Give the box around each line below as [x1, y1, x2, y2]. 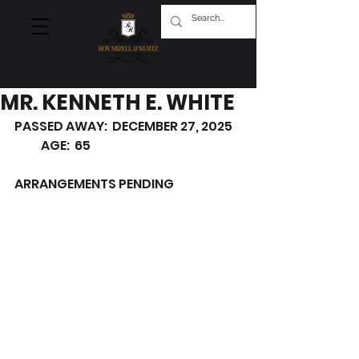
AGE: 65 [14, 136, 91, 155]
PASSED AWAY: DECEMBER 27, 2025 [14, 117, 242, 135]
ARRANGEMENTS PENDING [14, 175, 174, 193]
